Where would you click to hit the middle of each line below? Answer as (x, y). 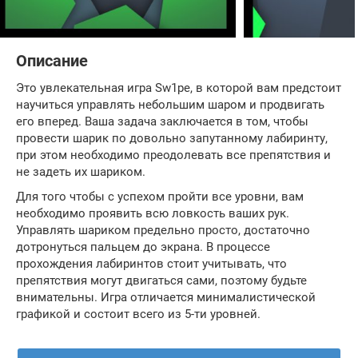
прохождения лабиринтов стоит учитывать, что (151, 264)
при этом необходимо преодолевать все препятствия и (173, 155)
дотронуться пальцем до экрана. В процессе (143, 247)
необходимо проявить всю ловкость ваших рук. (153, 214)
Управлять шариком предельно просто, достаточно (163, 231)
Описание (52, 62)
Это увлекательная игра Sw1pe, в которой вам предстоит (179, 88)
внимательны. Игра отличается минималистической (166, 298)
